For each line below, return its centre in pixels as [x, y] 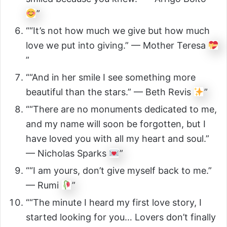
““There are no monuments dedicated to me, [121, 109]
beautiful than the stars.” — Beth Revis [110, 92]
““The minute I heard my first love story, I [114, 203]
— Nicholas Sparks [67, 154]
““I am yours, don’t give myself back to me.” [119, 171]
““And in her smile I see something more [111, 78]
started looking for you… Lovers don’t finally [121, 217]
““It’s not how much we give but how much [118, 31]
